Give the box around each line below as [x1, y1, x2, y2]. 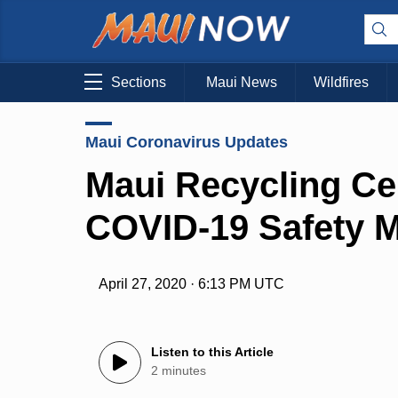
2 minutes [151, 363, 207, 378]
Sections [111, 75, 166, 91]
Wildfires [314, 75, 369, 91]
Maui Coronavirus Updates [85, 132, 288, 151]
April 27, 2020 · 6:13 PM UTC [99, 276, 285, 292]
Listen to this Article [151, 345, 275, 360]
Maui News [206, 75, 277, 91]
